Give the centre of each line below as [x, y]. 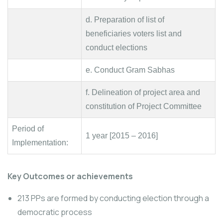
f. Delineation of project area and [143, 92]
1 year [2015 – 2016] [122, 136]
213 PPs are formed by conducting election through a [113, 198]
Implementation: [40, 143]
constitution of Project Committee [144, 106]
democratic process [55, 212]
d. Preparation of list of [125, 20]
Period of [28, 129]
